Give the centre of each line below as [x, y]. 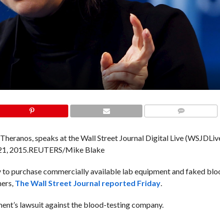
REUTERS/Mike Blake [66, 150]
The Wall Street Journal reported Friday [87, 183]
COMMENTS [184, 123]
